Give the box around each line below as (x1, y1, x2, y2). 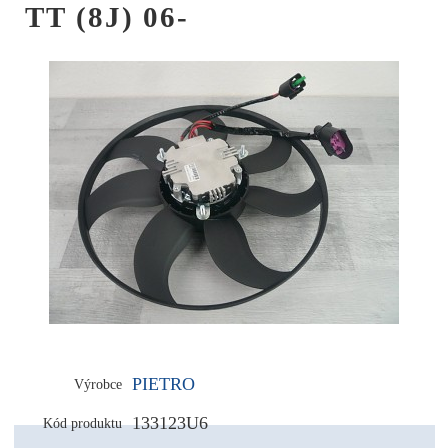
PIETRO (131, 373, 195, 394)
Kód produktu (42, 414, 122, 431)
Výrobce (73, 375, 122, 392)
